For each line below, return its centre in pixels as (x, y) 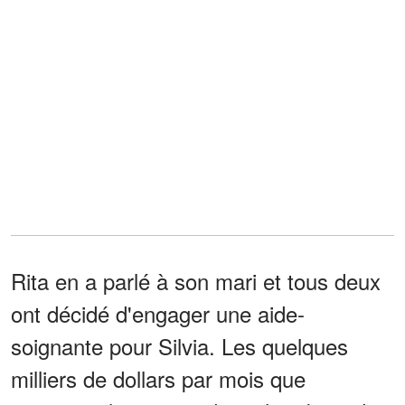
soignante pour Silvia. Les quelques (179, 345)
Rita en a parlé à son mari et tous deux (196, 280)
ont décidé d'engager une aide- (158, 313)
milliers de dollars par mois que (158, 378)
